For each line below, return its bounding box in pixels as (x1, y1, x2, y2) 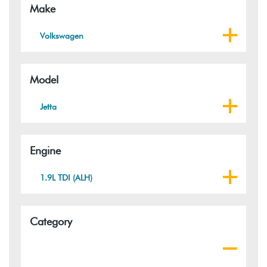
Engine (30, 144, 61, 157)
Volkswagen (40, 30, 84, 41)
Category (30, 215, 72, 228)
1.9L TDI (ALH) (40, 172, 93, 182)
